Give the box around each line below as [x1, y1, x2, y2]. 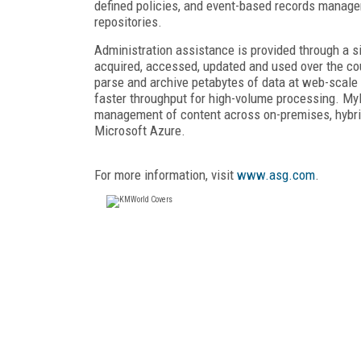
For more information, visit [94, 166, 237, 183]
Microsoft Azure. [94, 122, 185, 139]
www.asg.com [237, 166, 315, 183]
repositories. [94, 13, 162, 30]
